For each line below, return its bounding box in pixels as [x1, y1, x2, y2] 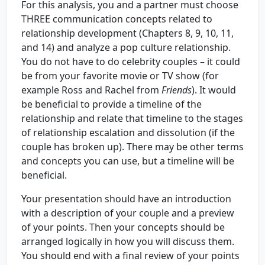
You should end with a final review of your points [21, 249, 240, 262]
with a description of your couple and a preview [21, 206, 234, 219]
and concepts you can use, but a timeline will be [21, 154, 234, 167]
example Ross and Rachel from [21, 83, 161, 96]
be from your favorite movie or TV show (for [21, 69, 219, 82]
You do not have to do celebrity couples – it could [21, 55, 240, 68]
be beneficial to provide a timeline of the [21, 98, 202, 111]
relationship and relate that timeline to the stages [21, 112, 243, 125]
